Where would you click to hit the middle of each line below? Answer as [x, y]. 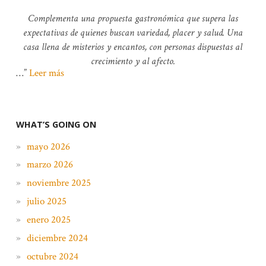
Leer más [46, 73]
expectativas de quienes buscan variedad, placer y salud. [123, 32]
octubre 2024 [52, 256]
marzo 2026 [50, 165]
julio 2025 [46, 202]
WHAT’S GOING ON [56, 124]
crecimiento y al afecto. [133, 61]
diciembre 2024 [57, 238]
